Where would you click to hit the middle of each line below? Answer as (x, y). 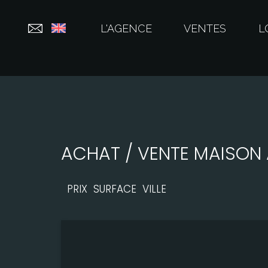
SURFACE (115, 189)
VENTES (205, 28)
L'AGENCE (127, 28)
